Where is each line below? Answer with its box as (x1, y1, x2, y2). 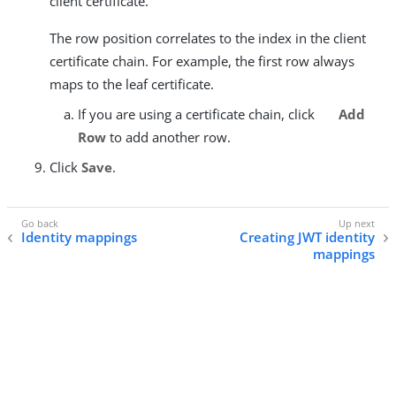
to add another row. (106, 128, 231, 146)
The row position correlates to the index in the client (49, 29, 366, 47)
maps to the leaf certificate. (49, 75, 214, 93)
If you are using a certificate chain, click (78, 105, 318, 123)
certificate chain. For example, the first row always (49, 52, 354, 70)
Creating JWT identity (240, 228, 375, 247)
